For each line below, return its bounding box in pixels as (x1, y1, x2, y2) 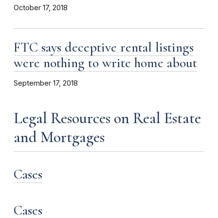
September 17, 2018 (14, 78, 78, 88)
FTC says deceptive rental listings (14, 38, 194, 55)
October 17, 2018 (14, 3, 68, 12)
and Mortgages (14, 127, 105, 146)
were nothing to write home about (14, 54, 197, 71)
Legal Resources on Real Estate (14, 108, 201, 127)
